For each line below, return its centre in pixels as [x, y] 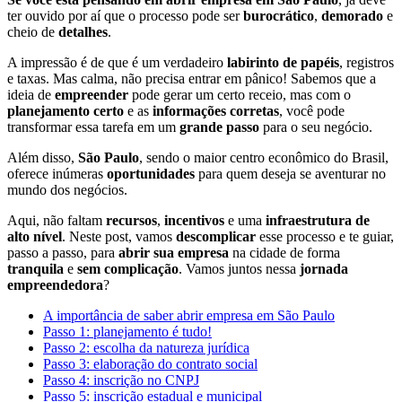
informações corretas [216, 110]
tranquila [35, 268]
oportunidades [151, 173]
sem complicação [128, 268]
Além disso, [43, 157]
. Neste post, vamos [119, 236]
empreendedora [55, 284]
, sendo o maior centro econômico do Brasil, [264, 157]
